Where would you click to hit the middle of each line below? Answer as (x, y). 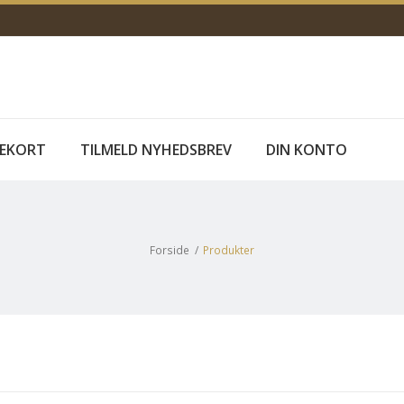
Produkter (229, 249)
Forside (169, 249)
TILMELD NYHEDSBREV (156, 149)
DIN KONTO (307, 149)
